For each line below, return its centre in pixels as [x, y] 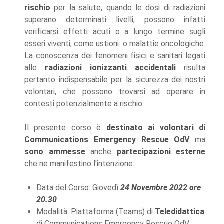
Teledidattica [180, 212]
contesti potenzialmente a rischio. [84, 104]
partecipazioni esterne [161, 152]
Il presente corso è [65, 128]
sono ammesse [55, 152]
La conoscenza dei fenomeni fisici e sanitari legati [115, 56]
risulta [191, 68]
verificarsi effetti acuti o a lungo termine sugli [115, 32]
